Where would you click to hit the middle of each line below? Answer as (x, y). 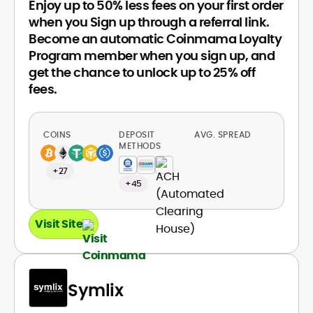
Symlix (95, 290)
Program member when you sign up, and (152, 56)
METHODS (140, 146)
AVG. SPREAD (224, 134)
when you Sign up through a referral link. (149, 22)
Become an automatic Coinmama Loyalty (155, 39)
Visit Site (59, 224)
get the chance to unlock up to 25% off (142, 72)
